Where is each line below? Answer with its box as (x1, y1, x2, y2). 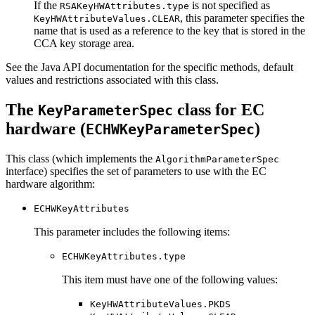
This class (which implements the (6, 153, 155, 165)
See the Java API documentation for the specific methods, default (6, 61, 293, 74)
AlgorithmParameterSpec (155, 154, 279, 165)
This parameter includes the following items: (34, 226, 230, 238)
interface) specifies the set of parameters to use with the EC (6, 165, 266, 178)
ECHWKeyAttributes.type (62, 251, 186, 262)
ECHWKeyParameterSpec (86, 122, 255, 139)
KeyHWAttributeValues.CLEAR (34, 13, 180, 25)
